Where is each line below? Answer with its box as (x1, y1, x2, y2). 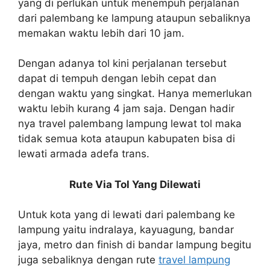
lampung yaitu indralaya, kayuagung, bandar (18, 224, 234, 236)
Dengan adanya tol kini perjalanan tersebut (18, 57, 227, 70)
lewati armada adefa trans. (18, 148, 149, 160)
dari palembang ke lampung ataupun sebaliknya (18, 11, 251, 24)
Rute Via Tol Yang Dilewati (69, 178, 201, 190)
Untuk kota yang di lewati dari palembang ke (18, 209, 235, 221)
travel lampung (159, 254, 230, 266)
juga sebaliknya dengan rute (18, 254, 159, 266)
